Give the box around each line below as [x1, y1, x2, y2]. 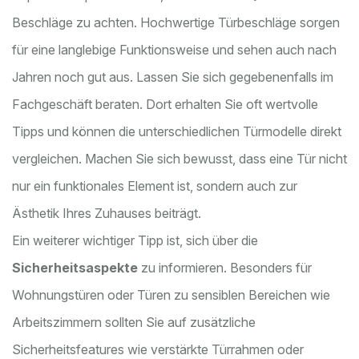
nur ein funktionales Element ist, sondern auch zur [12, 178, 297, 195]
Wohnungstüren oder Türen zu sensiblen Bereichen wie [12, 287, 330, 304]
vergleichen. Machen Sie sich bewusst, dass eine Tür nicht [12, 151, 347, 167]
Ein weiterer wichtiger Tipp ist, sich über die [12, 232, 258, 249]
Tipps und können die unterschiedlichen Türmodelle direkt [12, 123, 341, 140]
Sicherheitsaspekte [12, 260, 138, 276]
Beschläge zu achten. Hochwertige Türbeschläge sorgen [12, 14, 340, 31]
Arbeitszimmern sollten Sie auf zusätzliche [12, 314, 256, 331]
